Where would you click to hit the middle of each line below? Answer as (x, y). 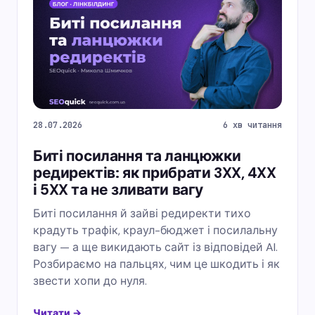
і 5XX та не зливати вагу (118, 189)
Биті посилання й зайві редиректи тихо (142, 213)
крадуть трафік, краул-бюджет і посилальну (155, 230)
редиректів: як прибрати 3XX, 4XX (155, 173)
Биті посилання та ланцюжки (137, 156)
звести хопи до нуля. (90, 281)
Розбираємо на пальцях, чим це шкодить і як (156, 264)
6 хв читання (252, 125)
